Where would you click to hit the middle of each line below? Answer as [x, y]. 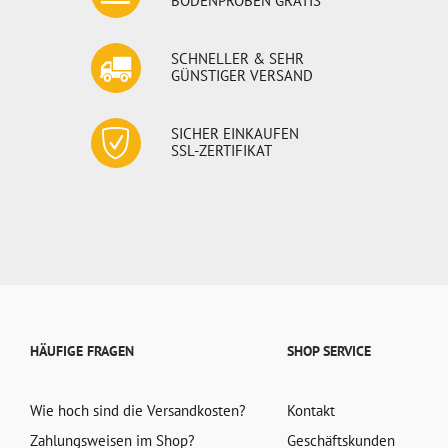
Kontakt [310, 410]
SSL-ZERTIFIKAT [222, 150]
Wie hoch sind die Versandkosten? [138, 410]
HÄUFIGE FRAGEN [82, 351]
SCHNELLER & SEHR [238, 58]
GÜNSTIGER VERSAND [242, 75]
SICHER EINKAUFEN [235, 133]
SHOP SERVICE [328, 351]
